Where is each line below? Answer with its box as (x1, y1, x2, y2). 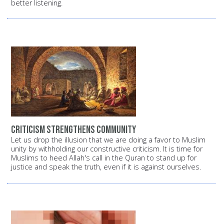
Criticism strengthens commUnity (11, 123, 136, 136)
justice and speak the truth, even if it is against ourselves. (11, 162, 201, 172)
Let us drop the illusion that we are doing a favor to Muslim (11, 135, 205, 145)
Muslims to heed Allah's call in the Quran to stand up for (11, 153, 196, 163)
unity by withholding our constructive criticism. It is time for (11, 144, 202, 154)
